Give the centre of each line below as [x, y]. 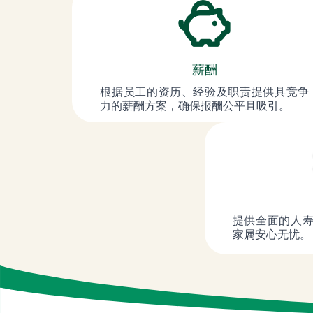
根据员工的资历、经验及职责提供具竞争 [205, 92]
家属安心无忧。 [271, 234]
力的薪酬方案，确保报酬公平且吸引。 [195, 105]
